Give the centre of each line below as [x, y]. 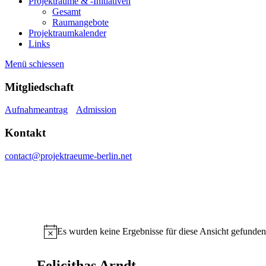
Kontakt [25, 133]
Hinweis [59, 236]
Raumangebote [80, 22]
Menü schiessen [34, 64]
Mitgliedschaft [39, 87]
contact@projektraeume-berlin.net [68, 156]
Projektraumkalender [67, 33]
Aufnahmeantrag [36, 110]
